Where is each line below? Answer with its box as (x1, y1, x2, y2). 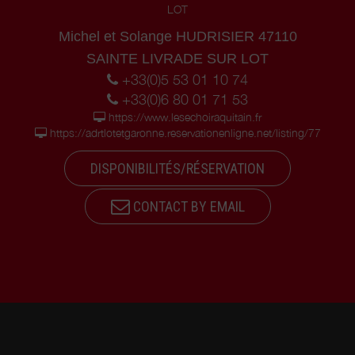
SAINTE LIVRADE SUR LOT (86, 51, 269, 67)
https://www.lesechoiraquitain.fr (109, 110, 261, 124)
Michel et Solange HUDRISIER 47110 (58, 29, 297, 44)
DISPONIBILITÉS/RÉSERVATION (90, 159, 265, 177)
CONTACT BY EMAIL (129, 197, 245, 215)
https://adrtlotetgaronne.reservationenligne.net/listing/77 (49, 126, 321, 139)
